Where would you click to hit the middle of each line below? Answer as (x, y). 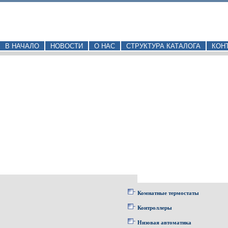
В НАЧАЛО (22, 46)
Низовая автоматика (164, 222)
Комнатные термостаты (168, 193)
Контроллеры (155, 208)
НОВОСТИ (67, 46)
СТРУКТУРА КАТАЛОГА (163, 46)
